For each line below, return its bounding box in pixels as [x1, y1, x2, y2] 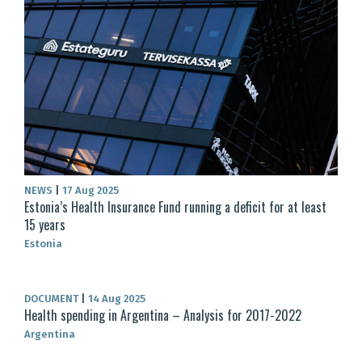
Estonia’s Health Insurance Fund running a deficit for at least [24, 197, 326, 217]
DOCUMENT [24, 293, 81, 305]
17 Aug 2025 [60, 184, 119, 197]
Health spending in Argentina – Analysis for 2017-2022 [24, 305, 301, 326]
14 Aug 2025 [86, 293, 145, 305]
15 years [24, 215, 65, 235]
